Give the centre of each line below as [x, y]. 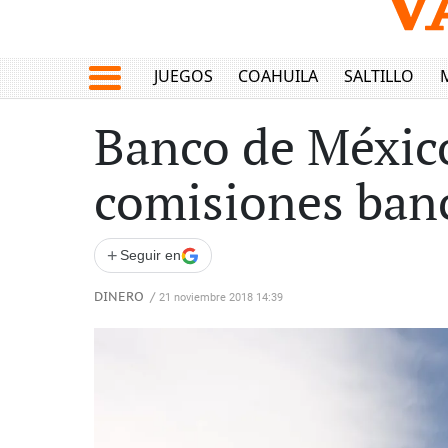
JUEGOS [183, 76]
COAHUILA [278, 76]
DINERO [119, 297]
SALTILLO [378, 76]
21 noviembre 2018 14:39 [221, 297]
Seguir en [150, 255]
